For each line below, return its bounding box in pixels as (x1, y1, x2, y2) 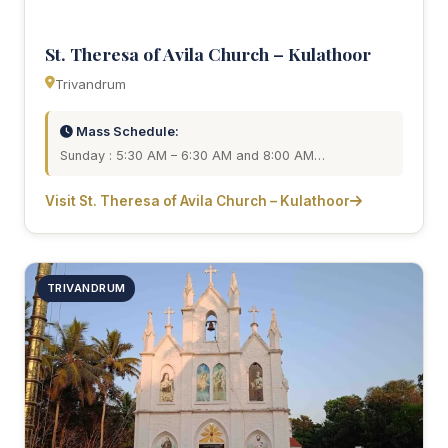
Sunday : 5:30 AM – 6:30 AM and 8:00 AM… (60, 147, 325, 163)
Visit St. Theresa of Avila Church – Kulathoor (45, 192, 350, 209)
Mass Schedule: (73, 123, 179, 139)
